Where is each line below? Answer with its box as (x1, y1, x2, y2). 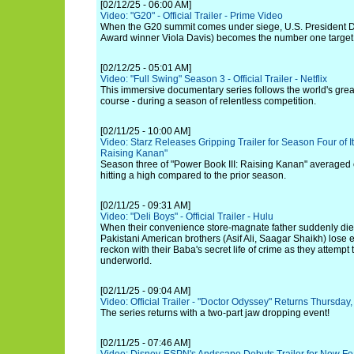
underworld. (100, 255, 152, 266)
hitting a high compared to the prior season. (100, 170, 286, 181)
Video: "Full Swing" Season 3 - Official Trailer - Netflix (100, 73, 327, 85)
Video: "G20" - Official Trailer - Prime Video (100, 10, 283, 21)
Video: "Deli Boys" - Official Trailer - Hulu (100, 211, 273, 222)
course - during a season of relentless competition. (100, 96, 316, 107)
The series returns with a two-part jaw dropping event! (100, 307, 330, 318)
